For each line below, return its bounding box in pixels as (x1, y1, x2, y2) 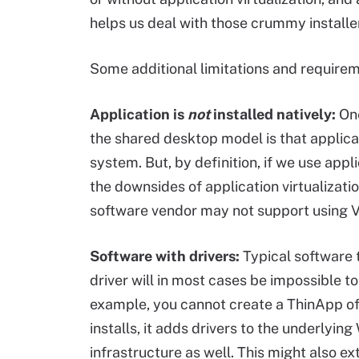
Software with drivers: (90, 248, 240, 264)
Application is (90, 106, 188, 123)
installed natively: (210, 106, 336, 123)
